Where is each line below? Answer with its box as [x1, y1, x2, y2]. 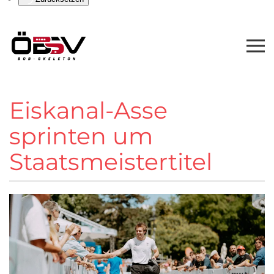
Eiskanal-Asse [9, 96, 168, 125]
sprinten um [9, 122, 153, 151]
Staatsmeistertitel [9, 147, 224, 177]
